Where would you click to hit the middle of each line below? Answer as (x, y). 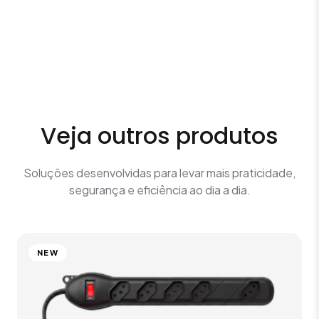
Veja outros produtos (159, 136)
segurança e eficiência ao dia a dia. (159, 190)
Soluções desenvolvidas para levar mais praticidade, (159, 173)
